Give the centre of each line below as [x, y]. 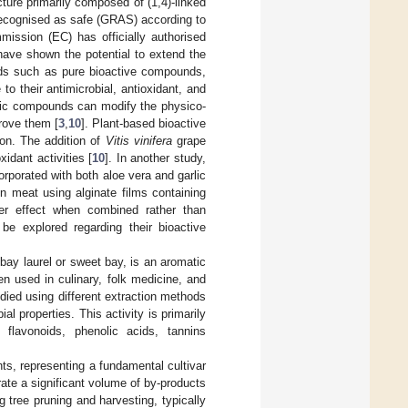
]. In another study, [156, 158]
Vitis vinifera [138, 140]
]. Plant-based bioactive [143, 123]
